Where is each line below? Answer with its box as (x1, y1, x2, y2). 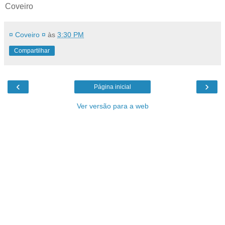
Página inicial (94, 83, 131, 91)
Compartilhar (14, 47, 50, 55)
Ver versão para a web (76, 102, 149, 110)
